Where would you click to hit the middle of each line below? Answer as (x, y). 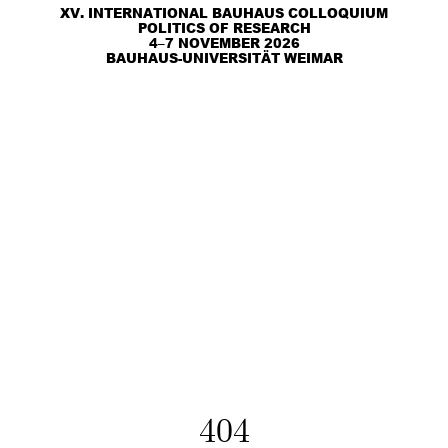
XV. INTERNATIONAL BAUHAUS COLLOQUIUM (224, 13)
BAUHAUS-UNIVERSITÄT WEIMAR (224, 58)
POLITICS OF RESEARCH (224, 28)
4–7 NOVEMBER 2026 (224, 43)
